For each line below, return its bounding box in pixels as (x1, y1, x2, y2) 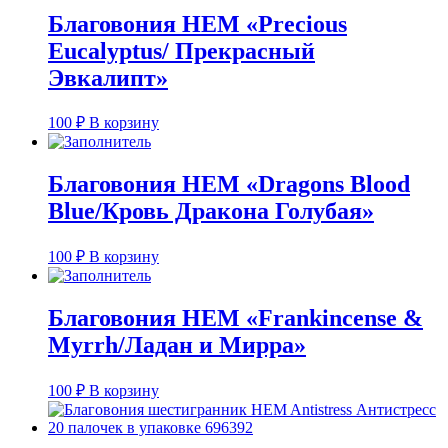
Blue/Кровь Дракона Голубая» (48, 198, 374, 225)
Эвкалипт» (48, 64, 168, 91)
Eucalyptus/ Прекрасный (48, 37, 315, 64)
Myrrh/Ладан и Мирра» (48, 332, 306, 359)
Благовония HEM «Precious (48, 10, 347, 37)
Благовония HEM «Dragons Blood (48, 171, 410, 198)
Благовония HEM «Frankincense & (48, 305, 423, 332)
